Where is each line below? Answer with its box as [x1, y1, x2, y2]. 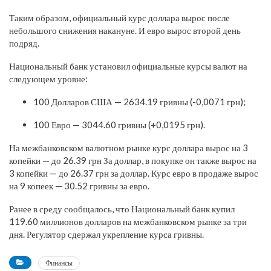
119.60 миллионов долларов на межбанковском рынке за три [9, 215, 247, 227]
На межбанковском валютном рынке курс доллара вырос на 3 [9, 142, 248, 153]
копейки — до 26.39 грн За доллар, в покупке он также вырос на [9, 154, 256, 166]
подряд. [9, 37, 39, 48]
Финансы [45, 258, 73, 267]
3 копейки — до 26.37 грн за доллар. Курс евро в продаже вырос [9, 167, 258, 178]
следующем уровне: [9, 73, 88, 84]
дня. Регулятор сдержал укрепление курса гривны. [9, 228, 204, 240]
